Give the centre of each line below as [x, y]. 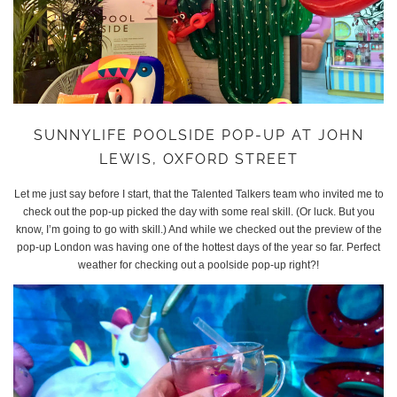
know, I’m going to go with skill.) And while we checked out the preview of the [198, 230]
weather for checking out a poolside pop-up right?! [198, 265]
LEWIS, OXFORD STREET [198, 160]
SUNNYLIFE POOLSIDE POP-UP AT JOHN [198, 136]
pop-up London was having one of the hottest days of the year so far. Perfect [198, 248]
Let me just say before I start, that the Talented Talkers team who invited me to [198, 195]
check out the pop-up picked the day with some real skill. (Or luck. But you [198, 212]
